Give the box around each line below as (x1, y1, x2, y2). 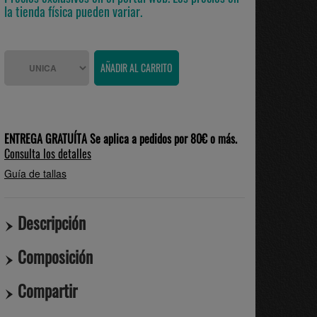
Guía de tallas (4, 166, 67, 180)
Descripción (18, 211, 86, 235)
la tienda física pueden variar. (4, 2, 142, 21)
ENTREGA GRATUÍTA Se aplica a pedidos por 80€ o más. (4, 130, 237, 147)
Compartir (18, 279, 77, 303)
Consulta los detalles (4, 145, 91, 162)
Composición (18, 245, 93, 269)
